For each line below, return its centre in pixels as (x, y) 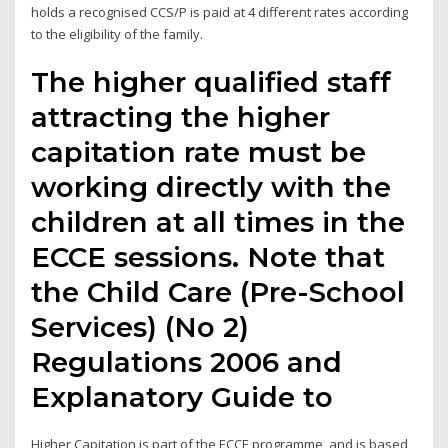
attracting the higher (181, 117)
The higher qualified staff (211, 82)
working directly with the (211, 187)
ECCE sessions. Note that (208, 257)
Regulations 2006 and (187, 362)
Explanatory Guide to (182, 397)
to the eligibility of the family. (117, 33)
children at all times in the (218, 222)
